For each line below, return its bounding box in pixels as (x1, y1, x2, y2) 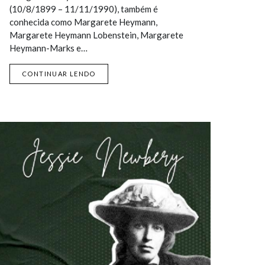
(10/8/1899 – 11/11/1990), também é (9, 4, 158, 14)
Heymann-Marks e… (9, 43, 88, 53)
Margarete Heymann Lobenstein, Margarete (9, 30, 183, 40)
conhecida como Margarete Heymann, (9, 17, 157, 27)
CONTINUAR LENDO (22, 70, 96, 77)
